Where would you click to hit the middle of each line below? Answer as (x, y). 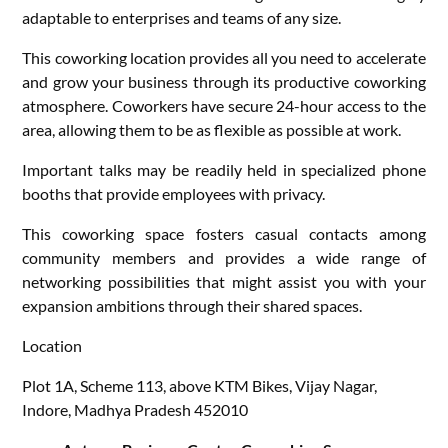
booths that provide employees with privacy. (174, 193)
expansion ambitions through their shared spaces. (192, 305)
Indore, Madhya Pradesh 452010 (135, 409)
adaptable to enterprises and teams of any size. (182, 17)
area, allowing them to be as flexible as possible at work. (212, 129)
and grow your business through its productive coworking (224, 81)
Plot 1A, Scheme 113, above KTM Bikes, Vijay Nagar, (200, 385)
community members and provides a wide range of (224, 257)
